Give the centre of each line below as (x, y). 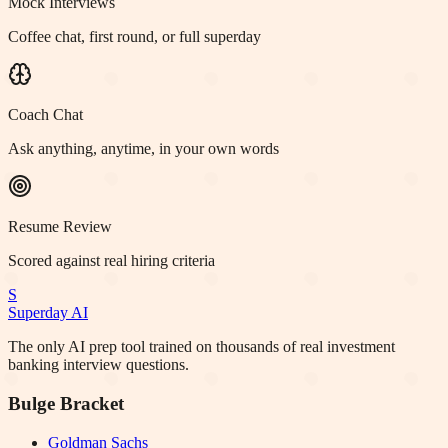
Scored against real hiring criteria (111, 261)
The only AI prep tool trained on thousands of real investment (201, 347)
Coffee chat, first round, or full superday (134, 37)
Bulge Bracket (66, 403)
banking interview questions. (98, 365)
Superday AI (48, 313)
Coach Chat (45, 115)
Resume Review (60, 227)
